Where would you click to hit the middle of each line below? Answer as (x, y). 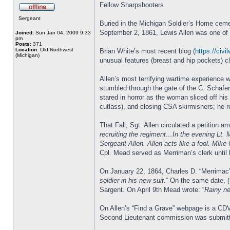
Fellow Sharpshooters (132, 5)
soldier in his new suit (132, 180)
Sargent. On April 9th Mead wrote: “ (152, 190)
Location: (27, 50)
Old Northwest (56, 50)
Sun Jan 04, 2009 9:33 (62, 33)
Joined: (25, 33)
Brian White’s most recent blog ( (147, 51)
